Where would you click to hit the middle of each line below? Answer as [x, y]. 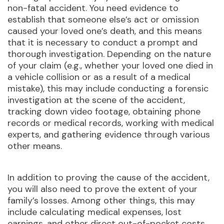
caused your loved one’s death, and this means [105, 31]
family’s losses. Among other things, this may [101, 200]
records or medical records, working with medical [111, 123]
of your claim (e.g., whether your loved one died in [110, 65]
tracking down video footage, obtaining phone [104, 111]
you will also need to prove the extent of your [102, 189]
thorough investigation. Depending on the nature [109, 54]
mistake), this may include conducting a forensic [108, 88]
